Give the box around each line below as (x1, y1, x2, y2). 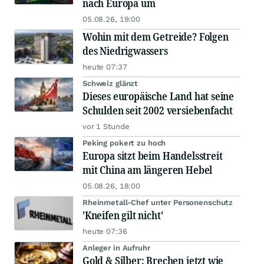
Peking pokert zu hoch (82, 138, 166, 148)
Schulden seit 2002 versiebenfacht (82, 103, 233, 118)
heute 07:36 (82, 227, 127, 236)
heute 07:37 (82, 62, 127, 72)
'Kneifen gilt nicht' (82, 208, 163, 223)
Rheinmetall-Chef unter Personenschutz (82, 198, 233, 207)
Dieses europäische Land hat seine (82, 89, 235, 104)
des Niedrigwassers (82, 44, 168, 58)
